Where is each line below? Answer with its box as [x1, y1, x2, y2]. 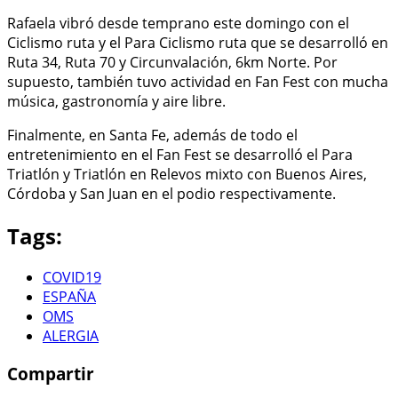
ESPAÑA [43, 287, 96, 307]
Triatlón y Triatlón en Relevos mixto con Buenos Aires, [7, 163, 367, 184]
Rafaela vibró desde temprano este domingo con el [7, 12, 349, 33]
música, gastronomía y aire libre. [7, 91, 226, 111]
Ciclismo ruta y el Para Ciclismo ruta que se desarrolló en [7, 32, 388, 52]
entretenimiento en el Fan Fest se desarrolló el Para [7, 144, 353, 164]
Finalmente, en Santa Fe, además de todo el [7, 124, 298, 145]
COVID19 [43, 267, 101, 288]
